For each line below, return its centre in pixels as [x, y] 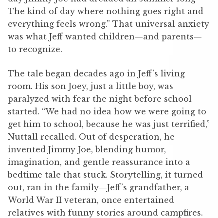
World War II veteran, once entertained [91, 200]
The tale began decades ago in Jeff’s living [96, 73]
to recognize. [35, 49]
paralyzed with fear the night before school [100, 99]
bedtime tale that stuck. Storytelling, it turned [105, 174]
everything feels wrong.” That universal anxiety [109, 24]
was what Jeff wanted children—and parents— [105, 36]
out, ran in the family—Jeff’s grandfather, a [99, 187]
